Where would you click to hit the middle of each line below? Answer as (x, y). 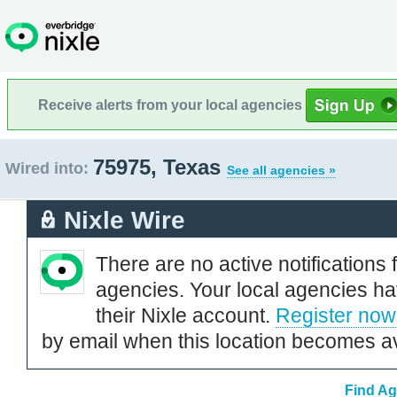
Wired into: (47, 168)
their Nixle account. (186, 315)
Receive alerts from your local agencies (172, 105)
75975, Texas (160, 167)
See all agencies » (281, 170)
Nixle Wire (125, 220)
